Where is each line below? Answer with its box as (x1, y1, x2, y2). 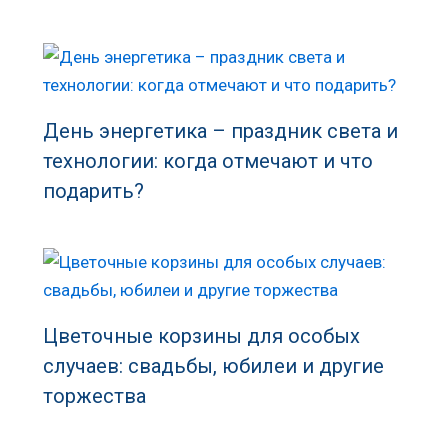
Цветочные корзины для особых (42, 324, 360, 349)
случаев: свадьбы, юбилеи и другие (42, 354, 384, 379)
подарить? (42, 179, 144, 204)
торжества (42, 384, 146, 409)
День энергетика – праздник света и (42, 119, 398, 144)
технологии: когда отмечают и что (42, 149, 373, 174)
